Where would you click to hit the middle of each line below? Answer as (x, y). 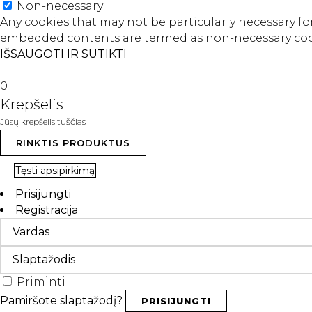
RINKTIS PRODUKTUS (73, 143)
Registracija (47, 210)
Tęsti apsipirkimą (55, 171)
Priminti (41, 282)
